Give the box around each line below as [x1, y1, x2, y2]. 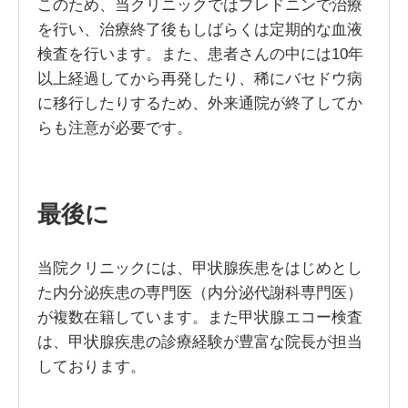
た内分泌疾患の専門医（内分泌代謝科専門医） [36, 283, 362, 302]
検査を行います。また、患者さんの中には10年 [36, 44, 363, 63]
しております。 [36, 357, 146, 376]
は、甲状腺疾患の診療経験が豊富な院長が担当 [36, 332, 362, 352]
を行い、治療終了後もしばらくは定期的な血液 [36, 19, 362, 38]
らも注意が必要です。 [36, 117, 192, 137]
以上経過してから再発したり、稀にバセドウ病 [36, 68, 362, 87]
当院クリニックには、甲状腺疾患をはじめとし [36, 259, 362, 278]
